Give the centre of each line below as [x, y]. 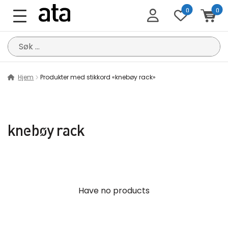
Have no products [114, 190]
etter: [19, 58]
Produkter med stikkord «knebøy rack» [98, 77]
